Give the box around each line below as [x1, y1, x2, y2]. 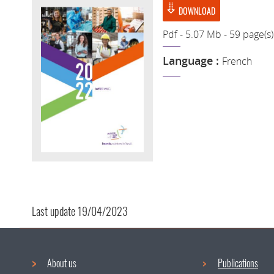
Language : [163, 53, 223, 68]
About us [47, 256, 76, 271]
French [222, 54, 253, 68]
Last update [32, 202, 78, 219]
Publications [218, 256, 258, 271]
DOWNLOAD [179, 4, 216, 17]
